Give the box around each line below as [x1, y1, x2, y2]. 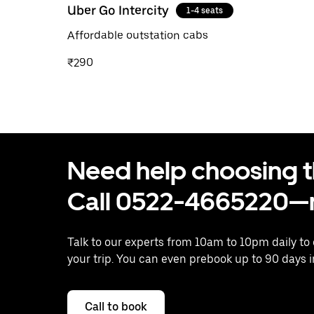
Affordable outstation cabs [67, 28, 208, 42]
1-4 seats [186, 5, 223, 15]
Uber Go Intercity [67, 2, 169, 18]
